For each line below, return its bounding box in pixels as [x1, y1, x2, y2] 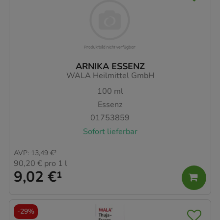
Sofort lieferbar [82, 126, 137, 137]
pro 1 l [42, 158, 67, 169]
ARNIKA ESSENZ [75, 60, 145, 73]
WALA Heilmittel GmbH [66, 70, 154, 82]
